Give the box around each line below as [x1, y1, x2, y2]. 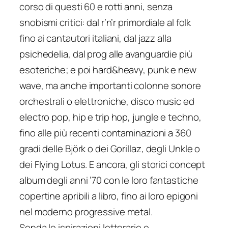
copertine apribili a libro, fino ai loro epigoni [19, 189, 198, 203]
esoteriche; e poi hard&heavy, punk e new [19, 63, 196, 77]
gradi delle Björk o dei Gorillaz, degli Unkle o [19, 142, 201, 156]
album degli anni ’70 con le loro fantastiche [19, 174, 198, 187]
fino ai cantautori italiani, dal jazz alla [19, 32, 172, 45]
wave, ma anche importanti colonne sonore [19, 79, 201, 93]
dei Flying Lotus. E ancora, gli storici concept [19, 158, 206, 172]
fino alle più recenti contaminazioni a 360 [19, 126, 191, 140]
